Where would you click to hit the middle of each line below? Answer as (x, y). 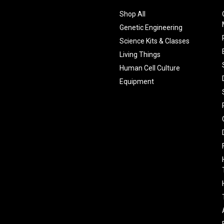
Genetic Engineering (151, 27)
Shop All (133, 14)
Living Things (140, 54)
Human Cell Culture (150, 68)
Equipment (137, 81)
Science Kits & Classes (155, 41)
